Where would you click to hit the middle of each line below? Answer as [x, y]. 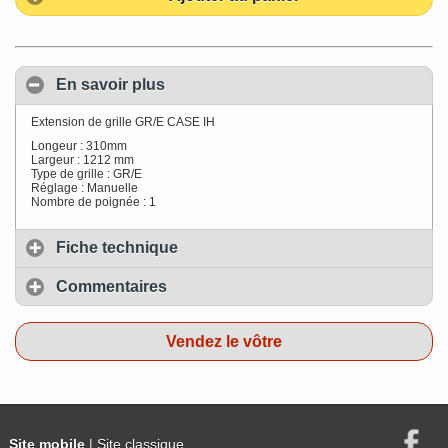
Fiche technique [117, 248]
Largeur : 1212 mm [82, 159]
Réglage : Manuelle [84, 187]
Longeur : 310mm [79, 145]
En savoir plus [110, 85]
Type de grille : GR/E [86, 173]
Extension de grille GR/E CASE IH [123, 121]
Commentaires [111, 286]
